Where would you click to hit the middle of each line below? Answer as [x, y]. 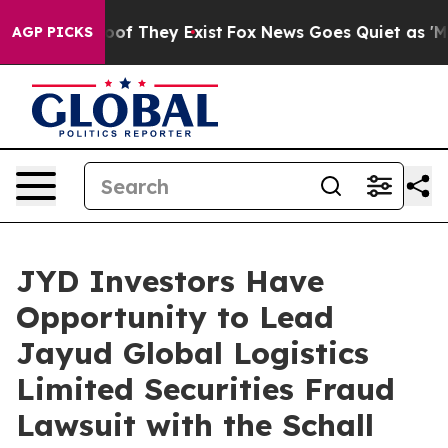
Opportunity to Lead [175, 317]
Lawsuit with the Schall [195, 425]
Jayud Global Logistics [192, 353]
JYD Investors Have [170, 281]
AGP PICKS [52, 32]
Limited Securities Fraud [205, 389]
